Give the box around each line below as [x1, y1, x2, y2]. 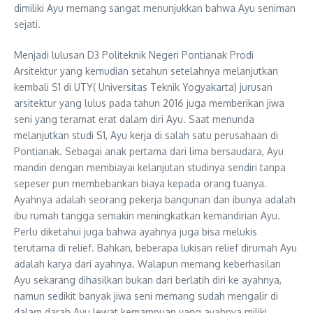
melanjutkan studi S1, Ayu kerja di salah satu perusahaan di [14, 129, 278, 141]
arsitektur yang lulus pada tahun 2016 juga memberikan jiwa [14, 97, 284, 109]
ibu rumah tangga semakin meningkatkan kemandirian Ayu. [14, 210, 280, 221]
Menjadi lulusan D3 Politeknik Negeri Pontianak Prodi [14, 49, 254, 61]
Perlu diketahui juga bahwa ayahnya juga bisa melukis [14, 226, 257, 238]
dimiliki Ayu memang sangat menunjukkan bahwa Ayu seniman [14, 2, 296, 14]
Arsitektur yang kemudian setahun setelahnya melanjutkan [14, 65, 278, 77]
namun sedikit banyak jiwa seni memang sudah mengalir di [14, 290, 278, 302]
